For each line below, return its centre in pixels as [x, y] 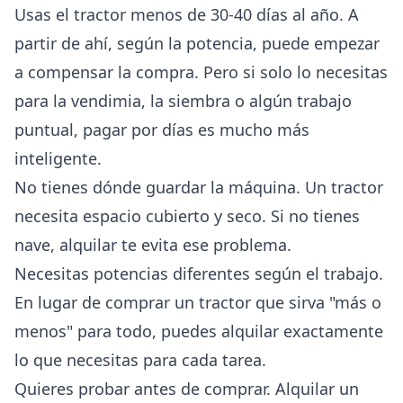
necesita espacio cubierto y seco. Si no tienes [187, 215]
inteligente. [58, 158]
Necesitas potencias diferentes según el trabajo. [199, 273]
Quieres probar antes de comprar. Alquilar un [187, 388]
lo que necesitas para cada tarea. [140, 359]
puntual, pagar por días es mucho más [162, 129]
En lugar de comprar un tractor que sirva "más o [198, 302]
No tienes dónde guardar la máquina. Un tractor [199, 187]
